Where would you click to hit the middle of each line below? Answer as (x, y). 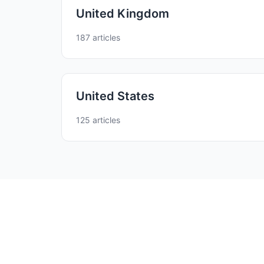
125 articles (98, 120)
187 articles (98, 37)
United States (115, 96)
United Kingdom (123, 13)
